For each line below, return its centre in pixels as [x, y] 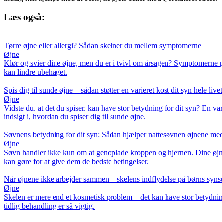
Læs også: [24, 17]
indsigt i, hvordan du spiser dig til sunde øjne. [75, 117]
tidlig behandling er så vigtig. [49, 206]
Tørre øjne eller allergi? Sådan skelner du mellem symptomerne [103, 46]
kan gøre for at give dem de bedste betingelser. [76, 162]
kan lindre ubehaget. [36, 72]
